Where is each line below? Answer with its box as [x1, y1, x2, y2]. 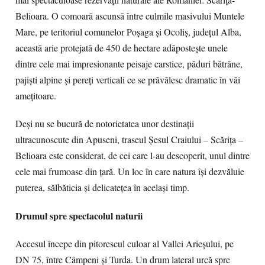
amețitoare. [15, 89, 56, 102]
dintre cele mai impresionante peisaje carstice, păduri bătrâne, [15, 57, 243, 70]
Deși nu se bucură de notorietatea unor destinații [15, 117, 194, 130]
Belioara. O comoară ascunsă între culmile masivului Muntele [15, 9, 244, 22]
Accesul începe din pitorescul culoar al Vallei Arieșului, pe [15, 237, 234, 250]
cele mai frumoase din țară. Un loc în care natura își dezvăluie [15, 165, 244, 178]
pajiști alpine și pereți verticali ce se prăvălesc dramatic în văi [15, 73, 240, 86]
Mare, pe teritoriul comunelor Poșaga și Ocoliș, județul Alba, [15, 25, 241, 38]
